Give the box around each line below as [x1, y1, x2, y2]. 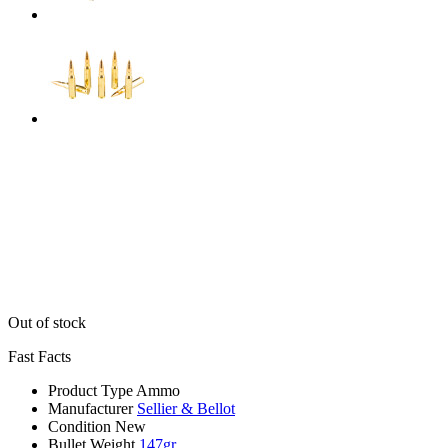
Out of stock [8, 313, 86, 331]
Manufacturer [48, 399, 133, 417]
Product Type [48, 381, 133, 399]
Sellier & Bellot [137, 399, 235, 417]
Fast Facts [8, 347, 71, 365]
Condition [48, 417, 111, 435]
